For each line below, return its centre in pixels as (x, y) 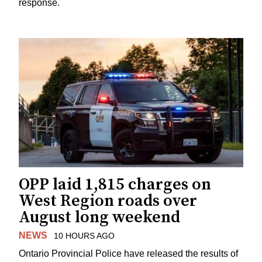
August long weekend (99, 218)
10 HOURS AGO (84, 236)
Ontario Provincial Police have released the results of (128, 253)
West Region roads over (108, 201)
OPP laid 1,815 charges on (115, 185)
